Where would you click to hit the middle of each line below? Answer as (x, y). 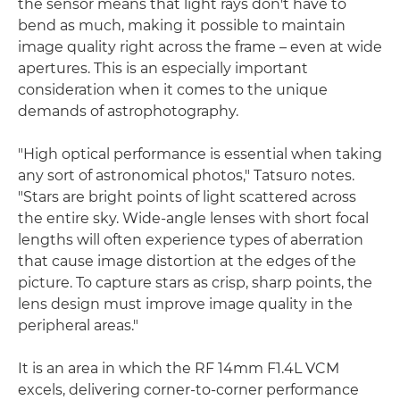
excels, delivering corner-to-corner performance (188, 389)
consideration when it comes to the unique (173, 89)
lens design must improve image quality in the (185, 304)
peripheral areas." (78, 325)
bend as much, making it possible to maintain (182, 25)
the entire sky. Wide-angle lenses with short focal (193, 218)
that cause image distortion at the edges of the (187, 261)
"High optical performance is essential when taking (200, 154)
